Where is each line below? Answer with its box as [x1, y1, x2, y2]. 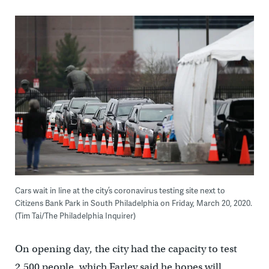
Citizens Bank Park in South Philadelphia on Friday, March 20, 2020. [14, 198, 252, 208]
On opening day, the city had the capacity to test [14, 243, 237, 255]
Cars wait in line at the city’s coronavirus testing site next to [14, 185, 225, 196]
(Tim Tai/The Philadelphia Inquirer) [14, 210, 136, 221]
